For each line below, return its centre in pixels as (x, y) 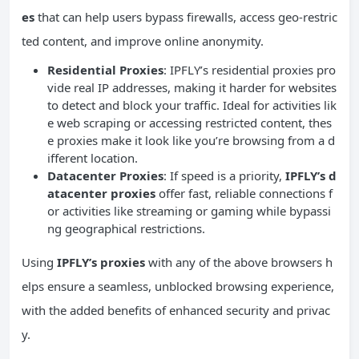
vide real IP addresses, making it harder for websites (192, 87)
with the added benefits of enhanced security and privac (176, 310)
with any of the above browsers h (239, 262)
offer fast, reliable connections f (244, 193)
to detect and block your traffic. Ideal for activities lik (192, 105)
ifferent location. (93, 157)
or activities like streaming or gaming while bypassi (189, 210)
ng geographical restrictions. (126, 228)
